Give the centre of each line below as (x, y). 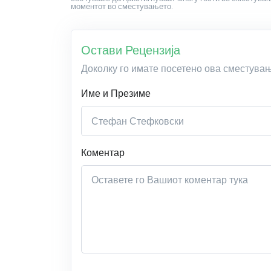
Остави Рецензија (131, 50)
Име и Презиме (116, 93)
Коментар (103, 153)
